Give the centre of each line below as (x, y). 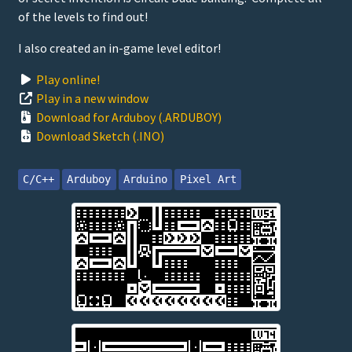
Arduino (145, 180)
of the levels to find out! (83, 16)
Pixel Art (208, 180)
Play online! (68, 79)
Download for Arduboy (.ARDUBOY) (129, 117)
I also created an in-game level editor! (119, 48)
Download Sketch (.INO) (100, 136)
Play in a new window (92, 98)
